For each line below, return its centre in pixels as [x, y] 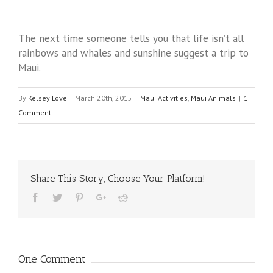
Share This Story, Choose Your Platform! [118, 179]
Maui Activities [164, 98]
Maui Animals [213, 98]
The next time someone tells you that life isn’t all [131, 39]
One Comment [52, 259]
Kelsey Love [48, 98]
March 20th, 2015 [104, 98]
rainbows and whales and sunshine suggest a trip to [133, 53]
